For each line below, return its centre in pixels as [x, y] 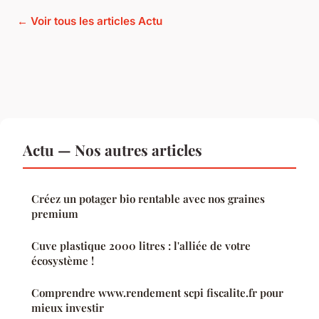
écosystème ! [63, 260]
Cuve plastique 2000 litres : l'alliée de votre [141, 245]
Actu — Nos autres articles [113, 149]
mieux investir [68, 307]
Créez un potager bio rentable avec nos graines [148, 198]
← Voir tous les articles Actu [90, 21]
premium [55, 213]
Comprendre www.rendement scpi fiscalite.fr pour [157, 292]
